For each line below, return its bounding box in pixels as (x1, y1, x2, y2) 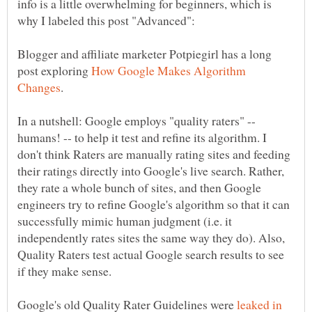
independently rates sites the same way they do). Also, (17, 229, 285, 247)
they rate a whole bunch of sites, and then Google (17, 179, 261, 196)
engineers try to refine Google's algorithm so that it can (17, 196, 290, 213)
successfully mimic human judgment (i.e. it (17, 212, 232, 230)
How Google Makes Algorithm (91, 62, 246, 79)
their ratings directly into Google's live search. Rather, (17, 162, 284, 180)
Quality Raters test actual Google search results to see (17, 246, 284, 263)
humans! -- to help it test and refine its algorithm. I (17, 129, 267, 146)
